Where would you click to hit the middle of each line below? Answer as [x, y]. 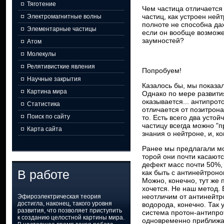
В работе [43, 174]
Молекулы [41, 54]
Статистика [43, 104]
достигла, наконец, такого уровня [65, 203]
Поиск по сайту [48, 116]
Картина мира [47, 91]
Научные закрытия [54, 79]
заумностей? [163, 40]
